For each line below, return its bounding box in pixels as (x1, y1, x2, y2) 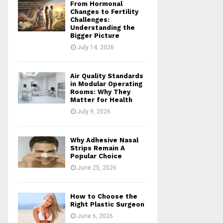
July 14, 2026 (77, 44, 114, 51)
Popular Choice (70, 152, 122, 160)
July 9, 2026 (77, 108, 111, 115)
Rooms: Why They (70, 88, 130, 96)
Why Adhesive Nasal (70, 136, 138, 144)
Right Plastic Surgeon (70, 201, 144, 208)
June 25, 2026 (77, 164, 116, 171)
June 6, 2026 (77, 213, 113, 220)
